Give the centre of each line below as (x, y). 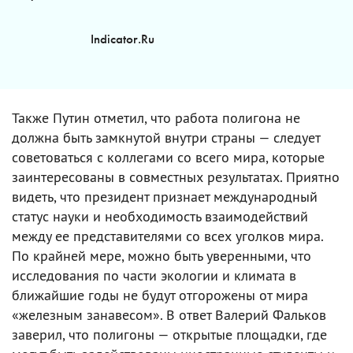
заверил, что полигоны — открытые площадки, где (169, 334)
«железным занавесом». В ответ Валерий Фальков (169, 314)
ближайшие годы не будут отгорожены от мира (160, 295)
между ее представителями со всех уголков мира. (167, 236)
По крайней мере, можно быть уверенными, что (162, 255)
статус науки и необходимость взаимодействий (160, 216)
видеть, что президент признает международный (165, 196)
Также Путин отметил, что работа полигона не (156, 117)
